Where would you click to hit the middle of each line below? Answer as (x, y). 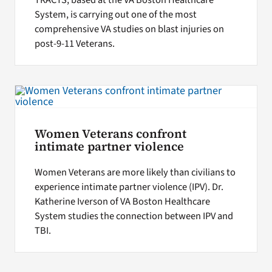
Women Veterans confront (110, 134)
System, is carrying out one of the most (115, 15)
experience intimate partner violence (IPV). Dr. (129, 187)
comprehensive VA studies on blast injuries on (129, 29)
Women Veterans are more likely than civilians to (135, 172)
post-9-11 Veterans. (74, 44)
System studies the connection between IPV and (134, 216)
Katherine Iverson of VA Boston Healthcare (122, 201)
